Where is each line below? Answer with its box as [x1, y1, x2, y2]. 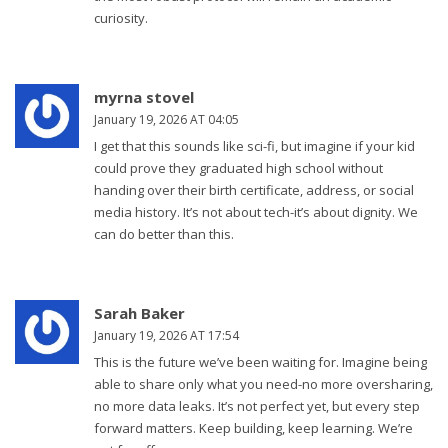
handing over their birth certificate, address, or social [94, 181, 414, 200]
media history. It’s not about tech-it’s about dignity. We [94, 203, 418, 222]
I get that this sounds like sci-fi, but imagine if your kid [94, 137, 415, 156]
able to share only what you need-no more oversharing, [94, 375, 433, 394]
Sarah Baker [94, 303, 185, 324]
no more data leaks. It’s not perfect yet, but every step [94, 397, 420, 416]
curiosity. [94, 9, 148, 28]
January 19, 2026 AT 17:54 [94, 327, 239, 345]
